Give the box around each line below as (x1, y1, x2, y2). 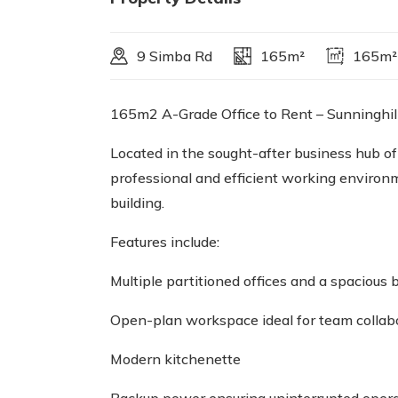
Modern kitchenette (110, 350, 241, 368)
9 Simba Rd (137, 47, 212, 65)
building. (110, 194, 164, 211)
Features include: (110, 233, 219, 251)
